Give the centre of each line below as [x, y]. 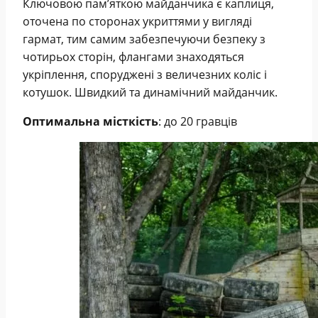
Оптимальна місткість [91, 121]
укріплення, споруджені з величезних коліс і [145, 74]
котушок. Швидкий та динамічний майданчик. [150, 92]
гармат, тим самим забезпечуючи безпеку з [144, 39]
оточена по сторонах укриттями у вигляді [137, 21]
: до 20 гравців [198, 121]
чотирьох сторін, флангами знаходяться [133, 56]
